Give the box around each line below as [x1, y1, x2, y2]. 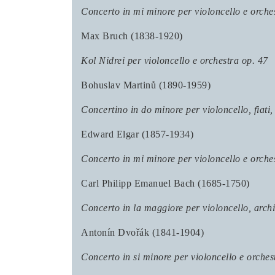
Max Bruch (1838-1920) [81, 31, 183, 41]
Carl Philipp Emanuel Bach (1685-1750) [81, 178, 250, 188]
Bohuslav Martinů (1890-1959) [81, 80, 211, 90]
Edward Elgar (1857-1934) [81, 129, 193, 139]
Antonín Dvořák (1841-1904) [81, 227, 204, 238]
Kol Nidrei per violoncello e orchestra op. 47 [81, 55, 268, 66]
